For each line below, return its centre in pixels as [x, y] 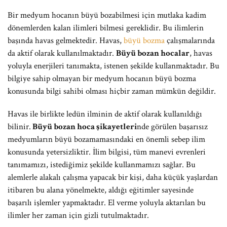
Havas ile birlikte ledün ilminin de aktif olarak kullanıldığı [105, 114]
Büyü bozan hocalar [153, 53]
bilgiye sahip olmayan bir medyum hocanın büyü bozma [102, 79]
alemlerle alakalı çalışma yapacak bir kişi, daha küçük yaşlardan [113, 177]
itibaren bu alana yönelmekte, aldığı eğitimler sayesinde [101, 190]
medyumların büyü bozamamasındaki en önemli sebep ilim [106, 139]
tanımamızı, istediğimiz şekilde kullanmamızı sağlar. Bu [102, 165]
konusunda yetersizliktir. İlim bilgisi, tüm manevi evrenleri [107, 152]
